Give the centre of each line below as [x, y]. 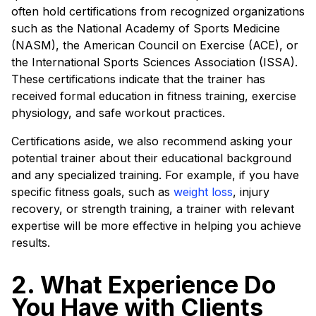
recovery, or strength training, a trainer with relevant [153, 209]
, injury [251, 192]
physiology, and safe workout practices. [118, 113]
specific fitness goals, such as [92, 192]
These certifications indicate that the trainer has [138, 79]
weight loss [203, 192]
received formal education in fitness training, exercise [154, 96]
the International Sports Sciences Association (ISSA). [154, 62]
